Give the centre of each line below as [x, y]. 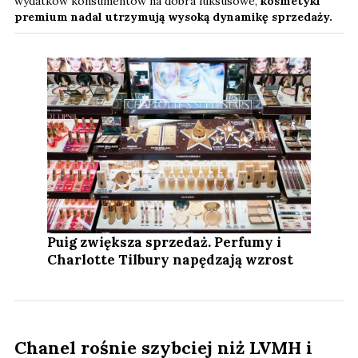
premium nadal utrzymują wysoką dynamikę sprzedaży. [173, 17]
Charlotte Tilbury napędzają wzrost [171, 260]
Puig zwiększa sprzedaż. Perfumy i [165, 243]
